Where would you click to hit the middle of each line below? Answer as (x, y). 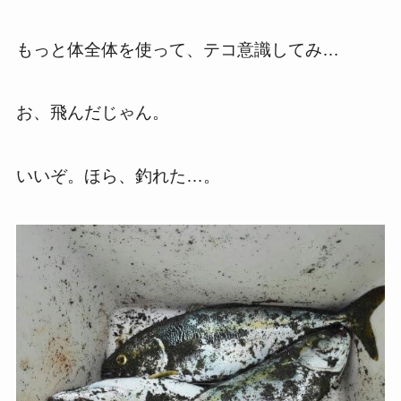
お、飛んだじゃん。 (92, 113)
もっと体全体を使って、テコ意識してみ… (177, 49)
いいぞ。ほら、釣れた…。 (118, 176)
